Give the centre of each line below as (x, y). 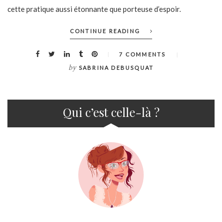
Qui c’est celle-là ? (111, 112)
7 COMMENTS (142, 54)
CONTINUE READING (105, 31)
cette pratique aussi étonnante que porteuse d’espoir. (94, 9)
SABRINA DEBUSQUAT (116, 67)
